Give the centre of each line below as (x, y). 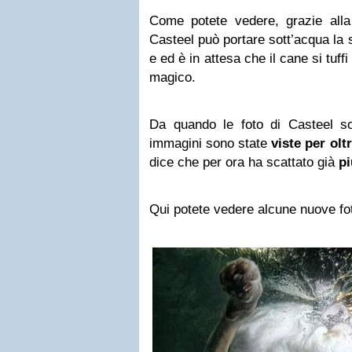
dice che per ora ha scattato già (244, 162)
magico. (172, 77)
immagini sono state (211, 143)
